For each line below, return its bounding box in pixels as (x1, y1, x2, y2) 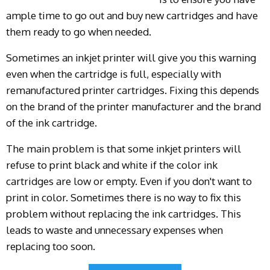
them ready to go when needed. (6, 25, 151, 38)
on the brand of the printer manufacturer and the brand (6, 99, 261, 113)
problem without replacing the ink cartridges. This (6, 207, 241, 220)
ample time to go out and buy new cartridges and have (6, 8, 258, 22)
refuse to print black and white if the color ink (6, 158, 218, 171)
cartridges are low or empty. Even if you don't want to (6, 174, 252, 187)
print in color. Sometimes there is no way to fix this (6, 190, 241, 204)
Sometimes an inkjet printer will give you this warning (6, 51, 256, 64)
